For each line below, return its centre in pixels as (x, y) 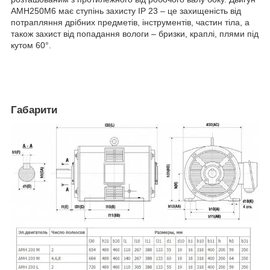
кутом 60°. (31, 46)
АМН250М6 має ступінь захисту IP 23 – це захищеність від (126, 11)
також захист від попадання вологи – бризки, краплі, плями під (135, 34)
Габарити (34, 110)
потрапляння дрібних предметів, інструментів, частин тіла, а (130, 23)
